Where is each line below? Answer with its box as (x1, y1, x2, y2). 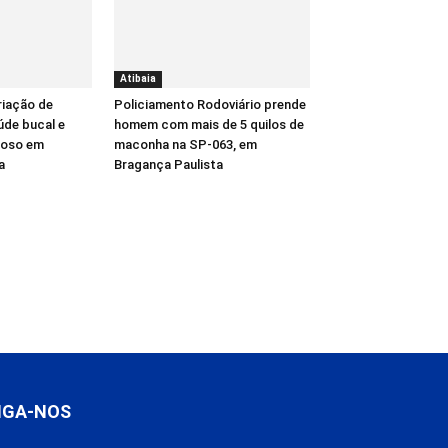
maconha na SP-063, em (114, 136, 257, 152)
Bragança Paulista (114, 156, 223, 172)
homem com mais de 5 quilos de (114, 116, 304, 132)
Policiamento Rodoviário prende (114, 96, 306, 112)
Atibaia (120, 72, 156, 84)
